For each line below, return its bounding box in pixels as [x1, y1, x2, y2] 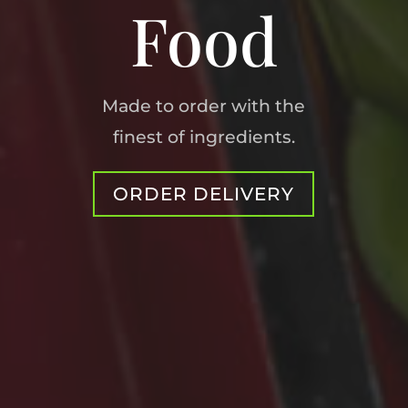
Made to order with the [102, 95, 306, 117]
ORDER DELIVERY [113, 182, 295, 205]
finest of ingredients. [112, 126, 295, 148]
